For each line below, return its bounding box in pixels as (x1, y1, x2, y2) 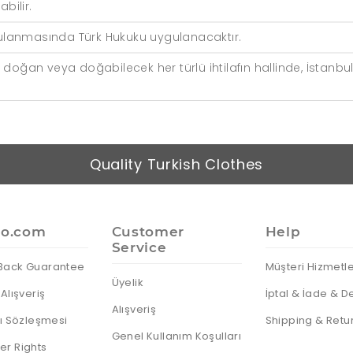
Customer (111, 224, 185, 240)
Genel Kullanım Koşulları (111, 329, 242, 344)
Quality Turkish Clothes (89, 154, 264, 175)
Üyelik (111, 275, 143, 291)
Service (111, 240, 167, 256)
